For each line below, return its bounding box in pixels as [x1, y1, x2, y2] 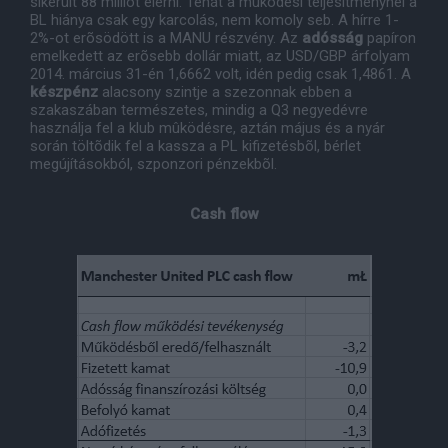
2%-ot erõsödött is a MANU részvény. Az [30, 29, 302, 48]
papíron [367, 29, 416, 48]
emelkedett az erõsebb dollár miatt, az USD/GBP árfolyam [30, 47, 410, 66]
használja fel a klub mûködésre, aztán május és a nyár [30, 119, 385, 138]
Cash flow [189, 205, 259, 224]
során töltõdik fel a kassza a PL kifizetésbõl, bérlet [30, 137, 361, 156]
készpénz [30, 83, 102, 102]
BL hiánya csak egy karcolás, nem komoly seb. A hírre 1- [30, 11, 399, 30]
